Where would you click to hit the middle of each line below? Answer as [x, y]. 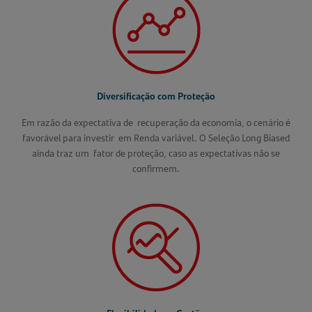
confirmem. [156, 168]
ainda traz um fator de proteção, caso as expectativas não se [156, 153]
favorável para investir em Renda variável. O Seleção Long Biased [156, 137]
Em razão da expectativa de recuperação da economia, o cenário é [156, 122]
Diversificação [127, 95]
